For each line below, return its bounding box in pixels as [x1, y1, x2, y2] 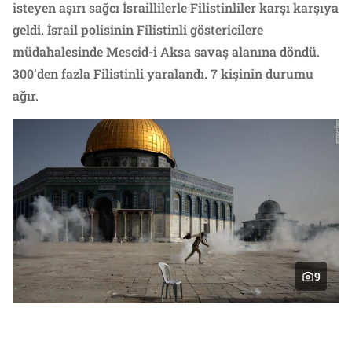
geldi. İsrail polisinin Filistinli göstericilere [13, 20, 263, 38]
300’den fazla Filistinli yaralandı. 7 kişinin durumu [13, 64, 313, 82]
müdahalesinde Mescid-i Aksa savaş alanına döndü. [13, 42, 320, 60]
